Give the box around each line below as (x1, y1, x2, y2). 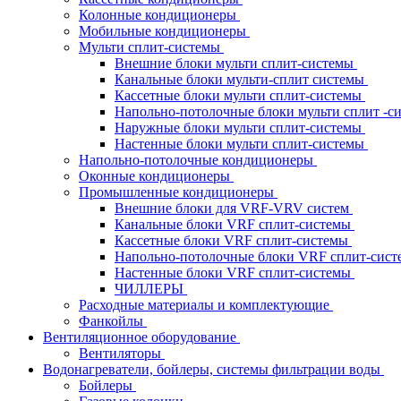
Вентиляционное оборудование (43, 329, 240, 345)
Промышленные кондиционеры (79, 184, 277, 200)
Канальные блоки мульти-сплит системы (115, 72, 368, 87)
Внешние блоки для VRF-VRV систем (115, 200, 353, 216)
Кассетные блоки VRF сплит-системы (115, 233, 352, 248)
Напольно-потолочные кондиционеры (79, 152, 317, 167)
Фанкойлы (79, 313, 147, 328)
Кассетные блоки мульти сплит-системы (115, 88, 365, 103)
